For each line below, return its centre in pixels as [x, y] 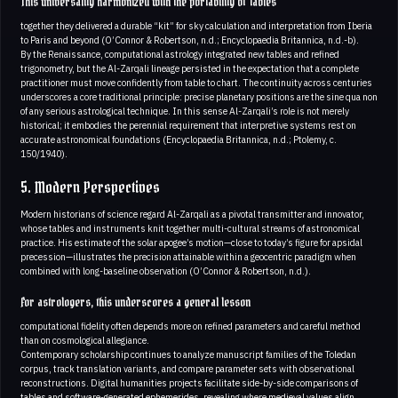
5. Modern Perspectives [90, 188]
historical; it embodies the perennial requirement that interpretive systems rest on [188, 126]
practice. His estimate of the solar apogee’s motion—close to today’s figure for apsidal [191, 243]
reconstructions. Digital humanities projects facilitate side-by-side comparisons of [189, 383]
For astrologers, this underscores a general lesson [135, 303]
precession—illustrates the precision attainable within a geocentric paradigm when [188, 257]
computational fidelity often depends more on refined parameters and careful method [191, 326]
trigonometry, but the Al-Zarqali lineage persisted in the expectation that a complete [190, 69]
